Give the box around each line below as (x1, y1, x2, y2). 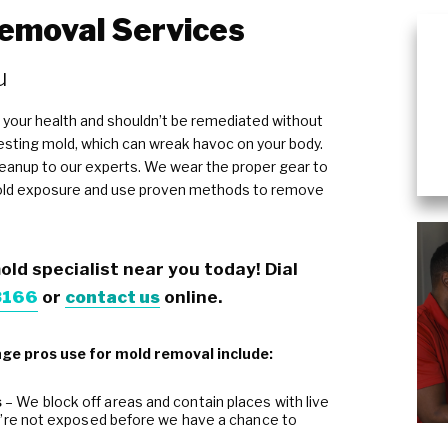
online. (159, 286, 222, 308)
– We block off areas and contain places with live (2, 393, 330, 411)
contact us (64, 286, 160, 308)
